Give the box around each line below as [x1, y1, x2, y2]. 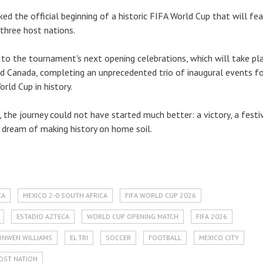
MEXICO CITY [199, 233, 239, 242]
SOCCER [106, 233, 131, 242]
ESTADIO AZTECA [16, 212, 69, 221]
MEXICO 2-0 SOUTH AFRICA [23, 191, 107, 200]
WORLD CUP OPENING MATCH [87, 212, 178, 221]
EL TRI [70, 233, 88, 242]
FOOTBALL [149, 233, 181, 242]
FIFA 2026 [196, 212, 227, 221]
